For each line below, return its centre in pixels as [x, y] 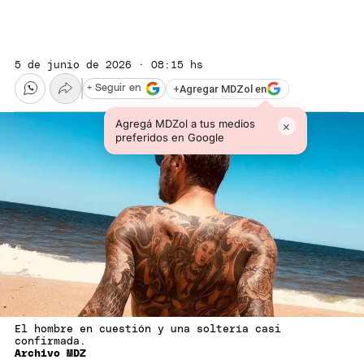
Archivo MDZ [50, 354]
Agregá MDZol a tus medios [185, 124]
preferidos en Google [169, 138]
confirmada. [50, 342]
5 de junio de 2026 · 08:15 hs [109, 65]
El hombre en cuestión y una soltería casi [148, 330]
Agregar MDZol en [223, 89]
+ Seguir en [114, 89]
